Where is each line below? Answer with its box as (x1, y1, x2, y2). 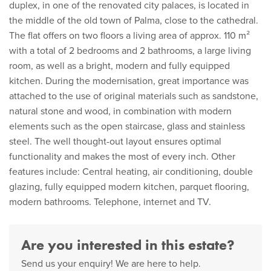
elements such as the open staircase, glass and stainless (9, 120, 245, 132)
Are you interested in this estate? (21, 235, 235, 254)
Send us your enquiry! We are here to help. (21, 258, 201, 270)
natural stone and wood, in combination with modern (9, 105, 232, 117)
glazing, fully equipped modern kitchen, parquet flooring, (9, 181, 249, 193)
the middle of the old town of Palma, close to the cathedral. (9, 15, 258, 27)
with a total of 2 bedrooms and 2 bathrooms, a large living (9, 45, 251, 57)
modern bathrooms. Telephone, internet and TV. (9, 196, 211, 208)
